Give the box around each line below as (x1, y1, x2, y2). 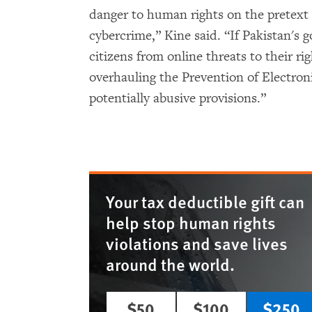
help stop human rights (106, 210, 276, 234)
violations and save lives (106, 231, 288, 255)
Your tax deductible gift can (106, 189, 304, 213)
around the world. (106, 252, 235, 276)
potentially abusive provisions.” (89, 90, 266, 107)
